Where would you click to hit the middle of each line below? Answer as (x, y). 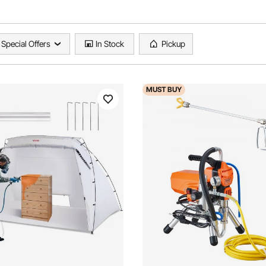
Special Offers (26, 44)
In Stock (110, 44)
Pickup (173, 44)
